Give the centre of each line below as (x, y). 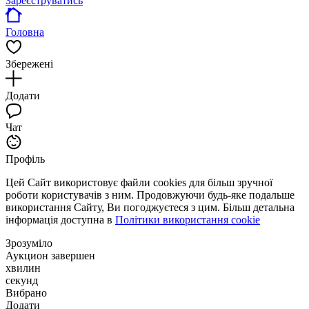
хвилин (23, 268)
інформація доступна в (60, 220)
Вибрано (26, 293)
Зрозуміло (29, 243)
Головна (25, 32)
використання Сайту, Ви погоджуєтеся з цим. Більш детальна (150, 208)
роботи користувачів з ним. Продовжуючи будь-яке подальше (150, 195)
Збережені (29, 64)
